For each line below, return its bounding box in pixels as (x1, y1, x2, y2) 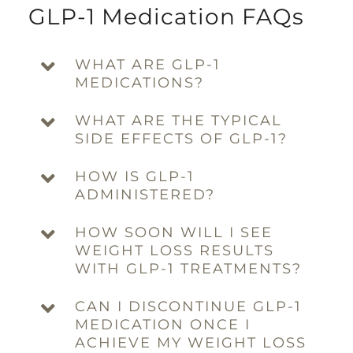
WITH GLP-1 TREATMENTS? (75, 259, 303, 277)
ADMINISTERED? (75, 185, 216, 203)
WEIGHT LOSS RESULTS (75, 241, 275, 259)
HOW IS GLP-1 (75, 167, 195, 185)
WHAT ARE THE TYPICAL (75, 111, 283, 129)
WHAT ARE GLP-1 (75, 55, 221, 73)
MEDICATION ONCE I (75, 315, 251, 333)
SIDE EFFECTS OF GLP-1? (75, 129, 288, 147)
